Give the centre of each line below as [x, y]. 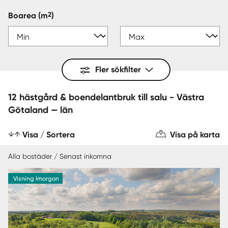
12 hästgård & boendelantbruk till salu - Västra [92, 97]
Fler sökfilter [118, 69]
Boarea [23, 16]
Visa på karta [195, 135]
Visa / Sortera [49, 135]
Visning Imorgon [35, 179]
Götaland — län [40, 110]
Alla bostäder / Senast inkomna [60, 156]
